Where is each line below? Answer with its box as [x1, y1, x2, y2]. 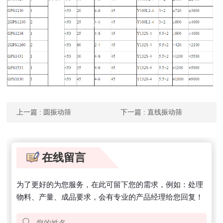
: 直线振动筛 [143, 108, 183, 116]
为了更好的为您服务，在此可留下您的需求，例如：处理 [16, 180, 204, 189]
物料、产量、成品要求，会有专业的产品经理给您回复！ [16, 192, 204, 201]
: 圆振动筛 [39, 108, 72, 116]
